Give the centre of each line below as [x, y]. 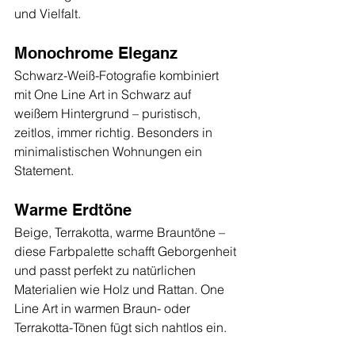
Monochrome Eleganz [96, 53]
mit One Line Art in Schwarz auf [104, 95]
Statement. [44, 171]
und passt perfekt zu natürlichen [107, 271]
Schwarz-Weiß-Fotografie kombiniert [118, 76]
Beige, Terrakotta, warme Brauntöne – [121, 233]
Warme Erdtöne [73, 210]
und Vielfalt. [48, 14]
